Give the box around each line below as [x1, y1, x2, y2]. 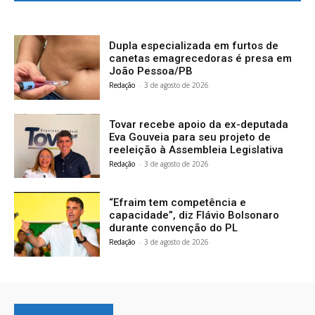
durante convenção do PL [109, 221, 238, 235]
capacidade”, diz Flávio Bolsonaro [109, 209, 280, 222]
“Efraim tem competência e [109, 196, 247, 210]
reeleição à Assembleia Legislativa [109, 143, 284, 156]
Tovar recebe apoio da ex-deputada [109, 117, 289, 131]
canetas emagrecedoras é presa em [109, 51, 292, 65]
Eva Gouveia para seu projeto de [109, 130, 271, 143]
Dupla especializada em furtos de [109, 39, 279, 52]
